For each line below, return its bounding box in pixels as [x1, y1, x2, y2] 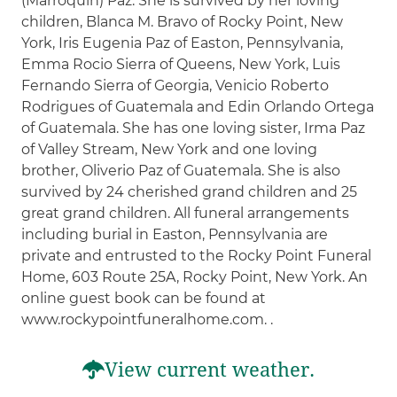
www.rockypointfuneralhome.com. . [21, 310, 274, 328]
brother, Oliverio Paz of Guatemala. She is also [21, 161, 341, 179]
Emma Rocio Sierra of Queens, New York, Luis [21, 55, 341, 73]
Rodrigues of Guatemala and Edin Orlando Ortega [21, 97, 375, 115]
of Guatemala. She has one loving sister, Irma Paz [21, 119, 366, 136]
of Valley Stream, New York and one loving [21, 140, 318, 158]
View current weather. [105, 358, 315, 381]
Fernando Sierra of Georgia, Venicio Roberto [21, 76, 330, 94]
